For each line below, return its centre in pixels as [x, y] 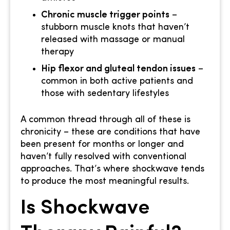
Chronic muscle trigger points [105, 15]
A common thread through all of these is [106, 120]
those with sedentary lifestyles [105, 94]
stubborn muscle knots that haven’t [115, 28]
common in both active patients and [117, 82]
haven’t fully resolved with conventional [103, 157]
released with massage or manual [113, 40]
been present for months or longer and [102, 145]
